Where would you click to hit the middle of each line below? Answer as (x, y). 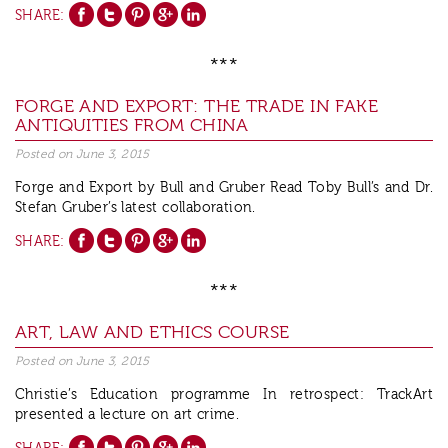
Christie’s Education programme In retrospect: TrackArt (224, 395)
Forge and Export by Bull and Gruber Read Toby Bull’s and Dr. (224, 188)
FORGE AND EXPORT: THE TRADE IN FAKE (196, 107)
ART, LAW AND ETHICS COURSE (152, 333)
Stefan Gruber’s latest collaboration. (135, 208)
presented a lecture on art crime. (131, 415)
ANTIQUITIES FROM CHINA (132, 126)
